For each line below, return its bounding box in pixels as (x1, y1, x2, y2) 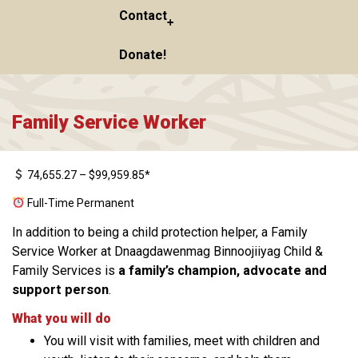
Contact (118, 8, 167, 23)
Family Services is (12, 263, 118, 278)
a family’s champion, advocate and (118, 263, 327, 278)
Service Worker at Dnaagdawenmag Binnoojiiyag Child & (12, 244, 323, 259)
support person (12, 282, 109, 297)
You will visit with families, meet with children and (44, 333, 320, 348)
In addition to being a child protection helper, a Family (12, 225, 308, 240)
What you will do (12, 311, 111, 326)
